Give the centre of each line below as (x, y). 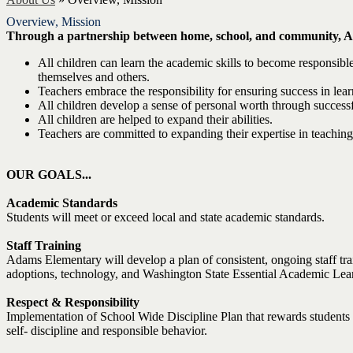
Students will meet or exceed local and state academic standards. (165, 217)
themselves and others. (94, 77)
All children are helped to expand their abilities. (155, 119)
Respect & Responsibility (73, 302)
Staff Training (44, 245)
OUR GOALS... (49, 175)
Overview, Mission (54, 22)
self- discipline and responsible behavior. (107, 331)
